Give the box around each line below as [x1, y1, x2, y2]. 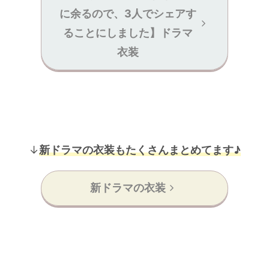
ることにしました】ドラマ [62, 26, 193, 40]
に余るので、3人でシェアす [59, 7, 196, 20]
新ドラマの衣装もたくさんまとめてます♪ [38, 143, 241, 156]
